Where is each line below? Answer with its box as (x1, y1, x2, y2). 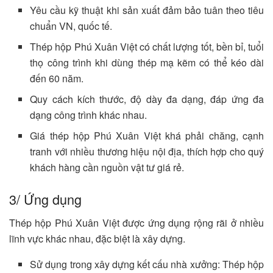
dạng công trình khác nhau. (30, 108, 147, 122)
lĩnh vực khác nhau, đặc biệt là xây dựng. (9, 231, 185, 246)
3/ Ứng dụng (9, 190, 82, 209)
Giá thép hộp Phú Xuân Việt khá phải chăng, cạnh (30, 129, 264, 143)
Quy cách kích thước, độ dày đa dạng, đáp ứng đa (30, 92, 264, 107)
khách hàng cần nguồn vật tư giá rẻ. (30, 160, 185, 175)
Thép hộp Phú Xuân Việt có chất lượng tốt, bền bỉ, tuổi (30, 40, 264, 54)
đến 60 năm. (30, 71, 84, 86)
